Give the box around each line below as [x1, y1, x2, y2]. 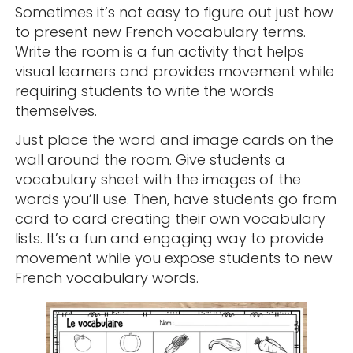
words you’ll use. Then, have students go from [14, 189, 336, 210]
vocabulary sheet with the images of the [14, 169, 301, 190]
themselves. [14, 101, 97, 121]
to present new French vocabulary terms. [14, 22, 306, 43]
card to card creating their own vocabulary [14, 209, 325, 229]
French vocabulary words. [14, 268, 199, 288]
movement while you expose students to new [14, 248, 333, 269]
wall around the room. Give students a [14, 150, 285, 170]
